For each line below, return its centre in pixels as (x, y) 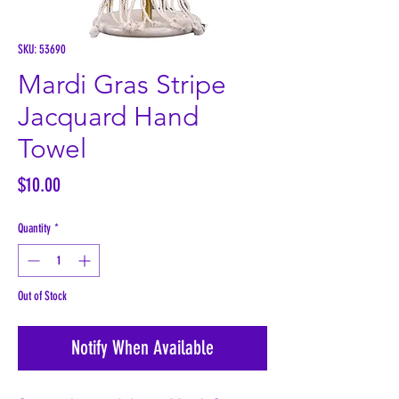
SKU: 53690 (42, 50)
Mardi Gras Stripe (122, 85)
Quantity (34, 229)
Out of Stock (42, 297)
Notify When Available (142, 348)
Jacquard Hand (108, 117)
